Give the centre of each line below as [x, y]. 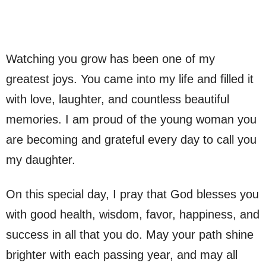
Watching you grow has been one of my [110, 59]
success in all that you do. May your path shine [130, 235]
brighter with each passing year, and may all [122, 255]
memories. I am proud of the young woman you [131, 120]
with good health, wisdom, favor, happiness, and [133, 215]
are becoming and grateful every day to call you [131, 140]
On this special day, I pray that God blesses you [132, 194]
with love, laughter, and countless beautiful [118, 99]
